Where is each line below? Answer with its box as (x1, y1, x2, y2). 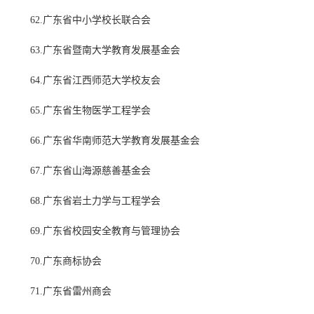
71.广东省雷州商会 (30, 286, 111, 297)
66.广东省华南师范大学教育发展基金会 (30, 135, 200, 146)
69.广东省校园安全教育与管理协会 (30, 226, 180, 237)
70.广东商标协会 (30, 256, 102, 267)
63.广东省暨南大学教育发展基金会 (30, 45, 180, 56)
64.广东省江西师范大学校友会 (30, 75, 161, 86)
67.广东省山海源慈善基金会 (30, 165, 151, 177)
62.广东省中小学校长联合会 (30, 15, 151, 26)
